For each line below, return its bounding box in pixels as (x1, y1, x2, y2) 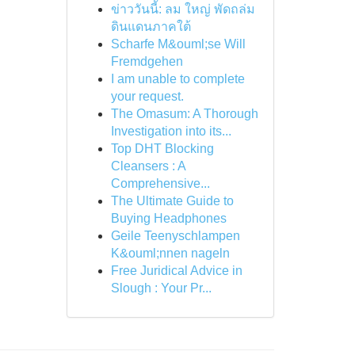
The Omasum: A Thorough (110, 107, 258, 120)
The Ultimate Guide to (110, 194, 234, 208)
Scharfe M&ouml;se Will (110, 37, 246, 51)
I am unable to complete (110, 72, 245, 86)
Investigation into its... (110, 124, 231, 138)
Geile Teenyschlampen (110, 229, 240, 242)
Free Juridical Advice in (110, 264, 242, 277)
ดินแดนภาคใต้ (110, 20, 191, 33)
